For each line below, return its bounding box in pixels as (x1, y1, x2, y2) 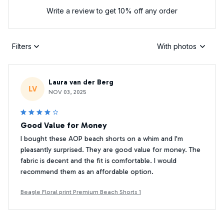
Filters (12, 42, 31, 51)
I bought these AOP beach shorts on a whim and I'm (20, 134, 183, 143)
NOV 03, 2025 (48, 88, 86, 95)
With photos (157, 42, 196, 51)
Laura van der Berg (48, 77, 113, 86)
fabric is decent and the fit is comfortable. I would (20, 156, 176, 165)
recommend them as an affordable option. (20, 167, 153, 176)
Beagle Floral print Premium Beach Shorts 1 (20, 188, 141, 195)
